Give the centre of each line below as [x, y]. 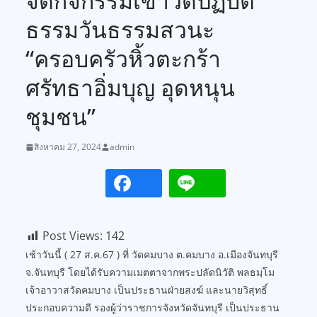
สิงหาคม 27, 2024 [68, 147]
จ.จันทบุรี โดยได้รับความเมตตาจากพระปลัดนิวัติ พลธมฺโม [150, 272]
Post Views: [73, 236]
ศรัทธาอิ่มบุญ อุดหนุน [130, 87]
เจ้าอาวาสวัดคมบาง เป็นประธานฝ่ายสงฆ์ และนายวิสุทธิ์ [146, 290]
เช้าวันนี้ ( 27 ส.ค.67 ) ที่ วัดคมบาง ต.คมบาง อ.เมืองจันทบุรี [152, 254]
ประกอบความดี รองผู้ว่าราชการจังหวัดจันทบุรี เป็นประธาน [152, 307]
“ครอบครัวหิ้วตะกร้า [123, 58]
